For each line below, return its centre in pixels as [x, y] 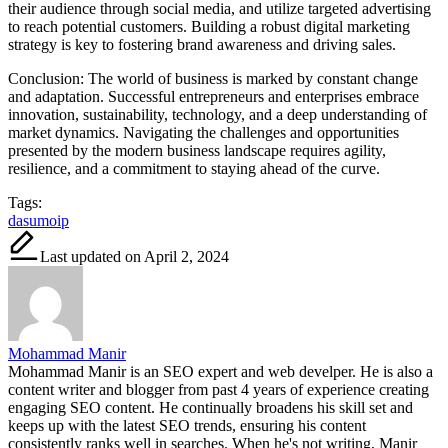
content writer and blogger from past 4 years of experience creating [218, 389]
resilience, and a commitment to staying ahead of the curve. [194, 168]
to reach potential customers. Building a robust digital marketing [209, 26]
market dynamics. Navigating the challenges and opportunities [203, 132]
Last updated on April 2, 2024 [134, 256]
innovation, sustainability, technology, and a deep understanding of [217, 114]
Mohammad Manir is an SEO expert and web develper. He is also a [220, 371]
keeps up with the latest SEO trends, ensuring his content [187, 425]
